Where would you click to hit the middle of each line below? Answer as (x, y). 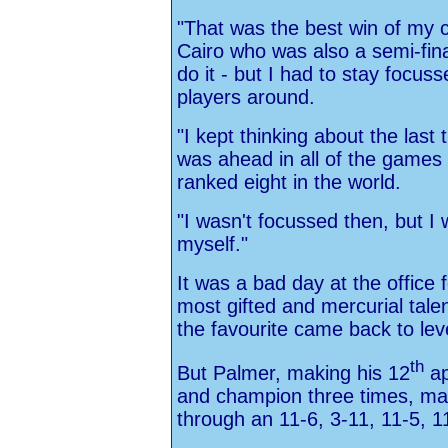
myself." (212, 244)
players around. (246, 97)
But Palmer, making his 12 (293, 372)
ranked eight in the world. (292, 182)
